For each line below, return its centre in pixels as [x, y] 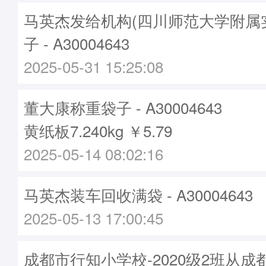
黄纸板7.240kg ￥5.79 [98, 130]
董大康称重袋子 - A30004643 [123, 107]
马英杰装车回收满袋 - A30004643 [138, 194]
